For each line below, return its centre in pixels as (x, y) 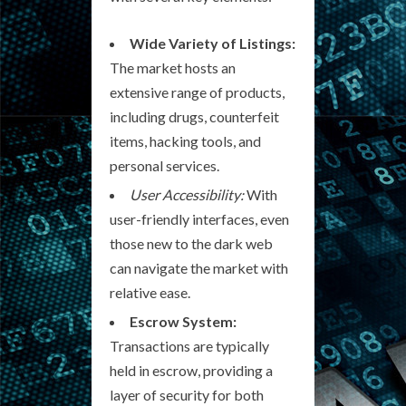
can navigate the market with (199, 268)
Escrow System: (183, 321)
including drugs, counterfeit (194, 116)
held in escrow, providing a (191, 370)
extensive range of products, (197, 92)
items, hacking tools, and (185, 141)
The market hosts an (173, 68)
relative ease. (150, 292)
